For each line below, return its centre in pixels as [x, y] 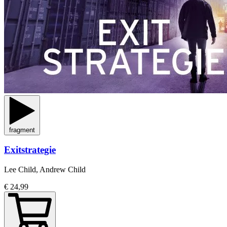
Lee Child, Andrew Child [45, 170]
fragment [22, 130]
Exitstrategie [30, 150]
